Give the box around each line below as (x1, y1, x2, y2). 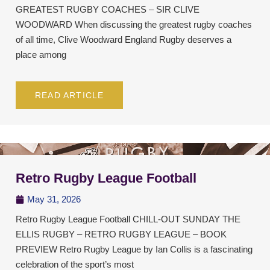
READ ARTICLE (35, 90, 104, 101)
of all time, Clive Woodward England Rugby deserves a (16, 34, 231, 45)
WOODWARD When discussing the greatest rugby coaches (16, 19, 252, 30)
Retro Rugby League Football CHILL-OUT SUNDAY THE (16, 214, 240, 225)
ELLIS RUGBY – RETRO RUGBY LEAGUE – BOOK (16, 229, 227, 240)
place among (16, 49, 66, 60)
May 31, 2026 (27, 194, 81, 205)
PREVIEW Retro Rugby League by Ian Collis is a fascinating (16, 244, 253, 255)
